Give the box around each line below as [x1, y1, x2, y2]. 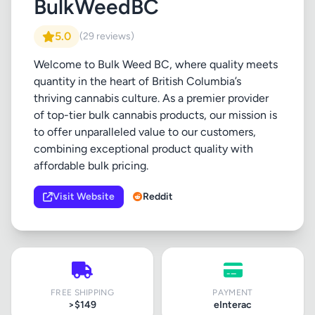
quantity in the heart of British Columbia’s [34, 75, 241, 88]
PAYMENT [212, 288, 253, 297]
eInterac [214, 299, 252, 311]
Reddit [143, 191, 173, 202]
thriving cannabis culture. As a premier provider [34, 91, 269, 105]
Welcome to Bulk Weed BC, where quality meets [34, 58, 278, 71]
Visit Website [53, 191, 115, 202]
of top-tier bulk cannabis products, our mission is [34, 108, 277, 122]
